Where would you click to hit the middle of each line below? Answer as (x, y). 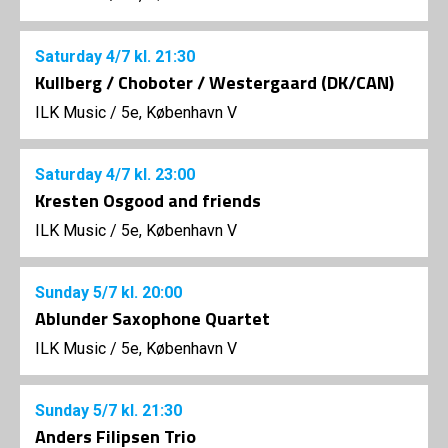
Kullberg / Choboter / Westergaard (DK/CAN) (214, 83)
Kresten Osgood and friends (148, 201)
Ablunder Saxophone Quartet (152, 319)
